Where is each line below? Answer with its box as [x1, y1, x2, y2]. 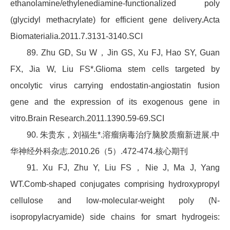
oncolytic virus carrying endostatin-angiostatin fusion [10, 81, 220, 90]
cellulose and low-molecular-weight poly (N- [10, 196, 220, 205]
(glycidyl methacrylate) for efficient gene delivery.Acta [10, 15, 220, 25]
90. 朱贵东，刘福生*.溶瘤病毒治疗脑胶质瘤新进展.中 [27, 130, 220, 140]
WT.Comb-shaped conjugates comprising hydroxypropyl [10, 180, 220, 189]
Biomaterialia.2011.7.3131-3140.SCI [10, 32, 143, 41]
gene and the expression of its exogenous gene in [10, 98, 220, 107]
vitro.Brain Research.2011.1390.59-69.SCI [10, 114, 164, 123]
